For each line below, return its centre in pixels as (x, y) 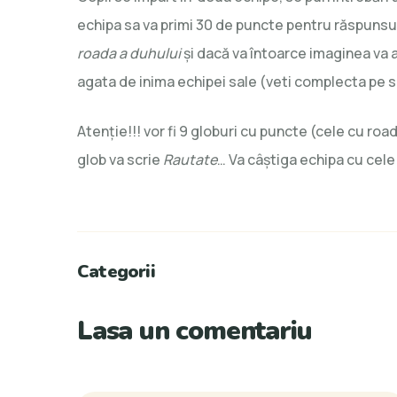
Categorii (116, 272)
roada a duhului (129, 53)
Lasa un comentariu (195, 331)
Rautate (190, 160)
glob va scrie (120, 160)
